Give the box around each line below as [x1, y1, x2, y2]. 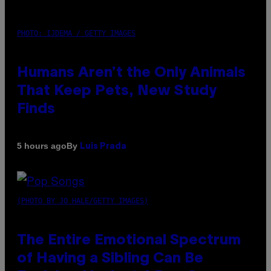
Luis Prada [80, 142, 126, 151]
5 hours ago [17, 141, 67, 151]
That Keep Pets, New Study [17, 84, 217, 98]
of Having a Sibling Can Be [17, 252, 203, 266]
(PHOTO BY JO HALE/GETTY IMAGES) [17, 196, 148, 205]
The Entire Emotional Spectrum [17, 233, 241, 247]
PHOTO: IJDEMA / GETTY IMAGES [17, 28, 135, 38]
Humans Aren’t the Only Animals [17, 66, 246, 80]
